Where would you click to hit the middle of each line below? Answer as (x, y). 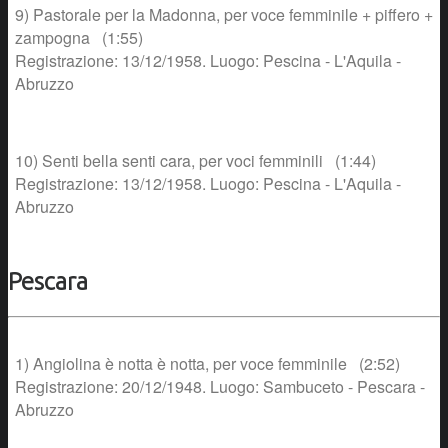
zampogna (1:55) (79, 38)
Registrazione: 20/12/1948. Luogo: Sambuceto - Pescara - (220, 386)
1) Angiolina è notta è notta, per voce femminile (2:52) (207, 363)
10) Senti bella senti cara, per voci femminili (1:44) (195, 161)
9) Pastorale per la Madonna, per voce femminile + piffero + (224, 15)
